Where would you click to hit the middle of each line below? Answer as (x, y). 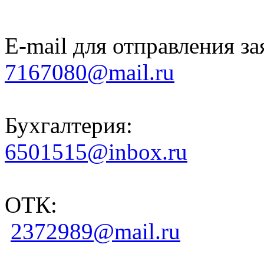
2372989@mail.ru (95, 231)
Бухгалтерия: (69, 125)
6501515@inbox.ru (96, 152)
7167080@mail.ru (90, 72)
